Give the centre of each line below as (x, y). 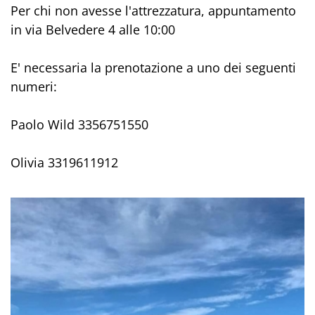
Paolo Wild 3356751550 (79, 125)
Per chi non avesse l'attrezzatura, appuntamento (153, 11)
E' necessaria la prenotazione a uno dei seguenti (153, 68)
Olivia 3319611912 (64, 163)
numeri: (34, 87)
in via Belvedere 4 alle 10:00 (93, 30)
